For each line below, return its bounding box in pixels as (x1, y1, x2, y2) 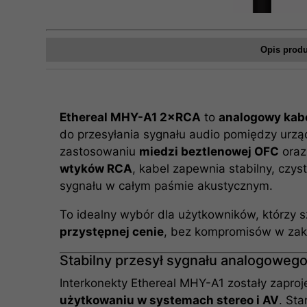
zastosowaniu (60, 145, 140, 158)
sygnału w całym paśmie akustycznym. (60, 179, 273, 193)
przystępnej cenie (60, 225, 164, 238)
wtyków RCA (60, 162, 133, 175)
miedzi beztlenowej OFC (139, 145, 280, 158)
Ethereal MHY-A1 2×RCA (60, 110, 201, 124)
